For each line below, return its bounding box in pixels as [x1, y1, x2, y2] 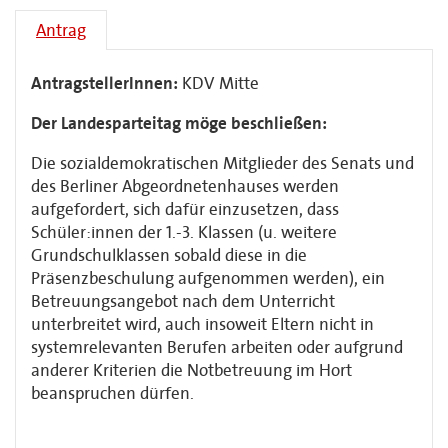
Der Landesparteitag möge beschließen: [31, 113, 327, 134]
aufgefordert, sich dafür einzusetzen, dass [31, 199, 339, 220]
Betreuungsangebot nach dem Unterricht [31, 291, 335, 312]
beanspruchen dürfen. [31, 383, 194, 404]
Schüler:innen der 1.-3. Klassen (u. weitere [31, 222, 337, 243]
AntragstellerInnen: [31, 73, 178, 94]
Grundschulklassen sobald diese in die [31, 245, 307, 266]
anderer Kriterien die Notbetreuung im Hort [31, 360, 352, 381]
